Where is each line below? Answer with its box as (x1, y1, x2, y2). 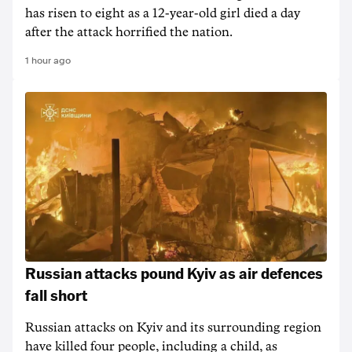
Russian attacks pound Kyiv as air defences (25, 262, 323, 283)
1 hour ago (25, 55, 71, 66)
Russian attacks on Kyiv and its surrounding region (25, 321, 321, 334)
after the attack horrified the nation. (25, 26, 233, 38)
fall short (25, 284, 87, 305)
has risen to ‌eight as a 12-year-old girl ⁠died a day (25, 7, 300, 20)
